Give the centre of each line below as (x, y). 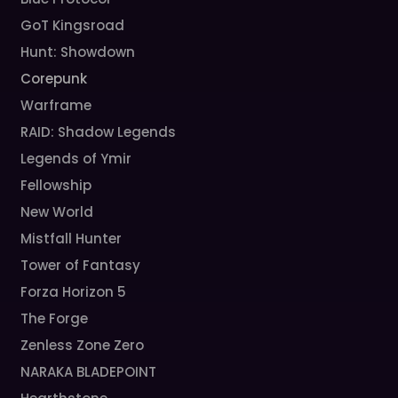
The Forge (55, 318)
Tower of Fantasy (81, 265)
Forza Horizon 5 (74, 292)
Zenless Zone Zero (83, 345)
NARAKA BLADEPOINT (89, 372)
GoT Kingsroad (73, 25)
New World (57, 212)
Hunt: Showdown (78, 52)
